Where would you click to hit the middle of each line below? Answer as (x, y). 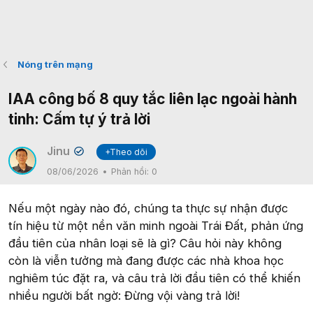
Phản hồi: (131, 172)
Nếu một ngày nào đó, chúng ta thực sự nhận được (148, 208)
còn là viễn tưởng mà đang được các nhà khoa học (146, 261)
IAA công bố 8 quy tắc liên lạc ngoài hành (153, 99)
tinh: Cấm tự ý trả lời (79, 119)
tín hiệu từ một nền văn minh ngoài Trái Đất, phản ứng (156, 226)
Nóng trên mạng (55, 64)
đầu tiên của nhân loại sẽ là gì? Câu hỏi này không (145, 243)
